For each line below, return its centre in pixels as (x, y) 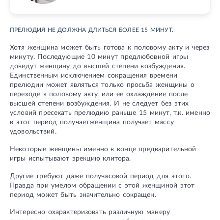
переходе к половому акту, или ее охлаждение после (99, 94)
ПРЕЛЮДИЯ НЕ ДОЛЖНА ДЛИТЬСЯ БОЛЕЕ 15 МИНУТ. (92, 30)
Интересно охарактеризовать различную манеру (90, 212)
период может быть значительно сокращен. (83, 195)
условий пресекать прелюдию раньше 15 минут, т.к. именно (110, 113)
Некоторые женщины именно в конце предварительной (103, 149)
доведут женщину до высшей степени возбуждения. (98, 66)
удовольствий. (33, 132)
